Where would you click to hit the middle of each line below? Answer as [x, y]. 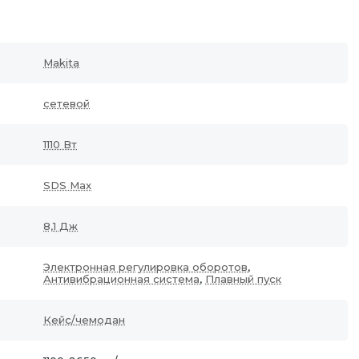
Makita [61, 63]
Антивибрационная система [121, 279]
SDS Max [67, 185]
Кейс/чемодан [84, 320]
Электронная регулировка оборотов [145, 267]
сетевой [67, 103]
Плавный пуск [243, 279]
